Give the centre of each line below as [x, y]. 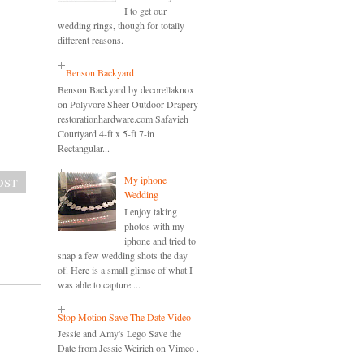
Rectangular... [84, 147]
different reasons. [91, 40]
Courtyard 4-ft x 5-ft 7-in [106, 133]
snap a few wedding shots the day [123, 255]
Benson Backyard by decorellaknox [126, 89]
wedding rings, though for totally [121, 26]
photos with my [154, 225]
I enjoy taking [150, 211]
